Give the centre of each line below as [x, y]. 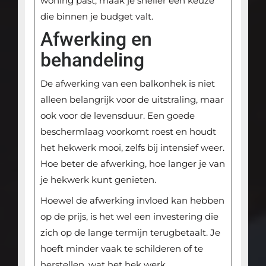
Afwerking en [96, 39]
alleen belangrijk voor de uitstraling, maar [132, 99]
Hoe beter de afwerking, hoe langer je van [132, 163]
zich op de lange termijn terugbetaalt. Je [130, 232]
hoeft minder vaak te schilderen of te [121, 248]
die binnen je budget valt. [96, 16]
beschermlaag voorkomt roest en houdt [128, 131]
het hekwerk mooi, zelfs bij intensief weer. [132, 147]
